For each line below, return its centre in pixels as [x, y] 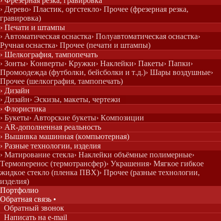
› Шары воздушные [178, 72]
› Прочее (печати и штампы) [103, 45]
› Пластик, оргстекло [64, 9]
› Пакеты [149, 63]
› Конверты [45, 63]
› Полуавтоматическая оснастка [145, 36]
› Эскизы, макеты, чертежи [75, 99]
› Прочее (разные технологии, [149, 172]
